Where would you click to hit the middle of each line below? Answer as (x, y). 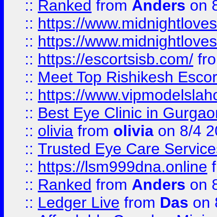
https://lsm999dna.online (123, 167)
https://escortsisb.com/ (116, 59)
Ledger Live (79, 202)
